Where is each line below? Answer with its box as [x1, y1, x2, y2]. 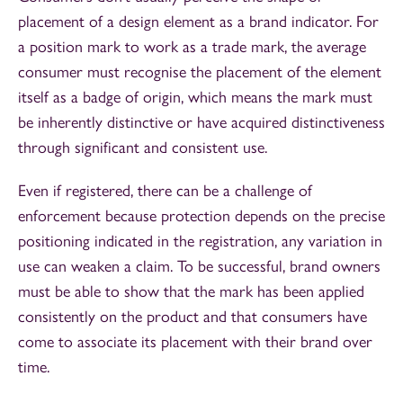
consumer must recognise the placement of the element [18, 62, 381, 83]
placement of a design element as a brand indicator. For [18, 12, 379, 32]
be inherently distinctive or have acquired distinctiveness [18, 112, 385, 133]
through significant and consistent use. [18, 138, 267, 158]
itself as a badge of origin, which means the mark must [18, 87, 372, 108]
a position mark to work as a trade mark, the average [18, 37, 366, 58]
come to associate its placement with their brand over [18, 332, 372, 353]
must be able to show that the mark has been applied [18, 282, 364, 302]
